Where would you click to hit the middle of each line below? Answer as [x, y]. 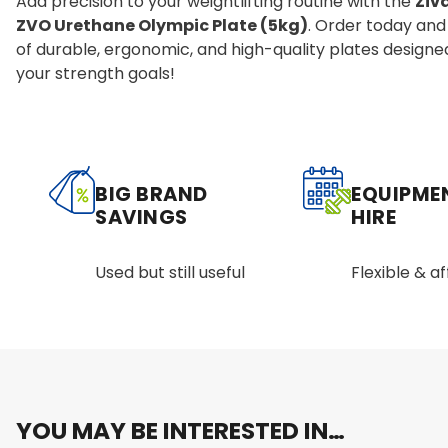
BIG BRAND [151, 193]
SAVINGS [141, 216]
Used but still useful [170, 273]
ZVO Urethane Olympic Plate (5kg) [162, 26]
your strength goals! [95, 74]
